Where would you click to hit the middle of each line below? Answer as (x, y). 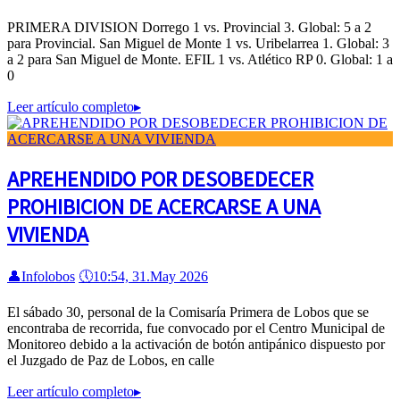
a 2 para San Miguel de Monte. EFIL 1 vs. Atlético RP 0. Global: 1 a (200, 60)
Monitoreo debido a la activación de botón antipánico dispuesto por (196, 345)
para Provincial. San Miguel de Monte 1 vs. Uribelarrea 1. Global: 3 (198, 44)
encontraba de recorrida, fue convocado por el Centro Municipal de (196, 329)
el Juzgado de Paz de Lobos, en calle (111, 361)
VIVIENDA (48, 235)
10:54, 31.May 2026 (150, 277)
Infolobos (48, 277)
